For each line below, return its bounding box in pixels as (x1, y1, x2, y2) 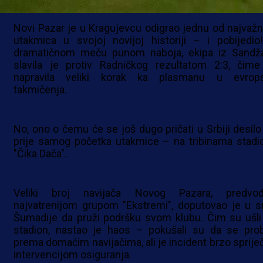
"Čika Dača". (14, 147, 67, 160)
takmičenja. (14, 83, 67, 96)
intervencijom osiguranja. (14, 248, 131, 261)
